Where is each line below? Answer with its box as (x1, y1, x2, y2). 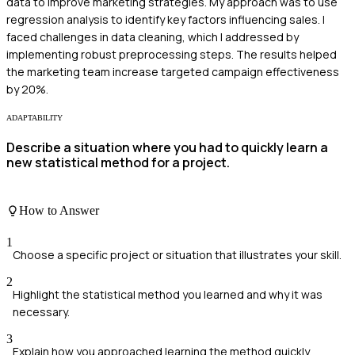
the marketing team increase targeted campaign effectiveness (6, 63, 339, 79)
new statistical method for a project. (6, 153, 230, 171)
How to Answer (19, 204, 99, 218)
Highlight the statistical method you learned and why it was (13, 286, 323, 302)
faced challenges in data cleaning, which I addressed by (6, 29, 299, 44)
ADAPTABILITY (6, 113, 63, 122)
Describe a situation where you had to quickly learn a (6, 138, 328, 156)
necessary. (13, 303, 70, 319)
